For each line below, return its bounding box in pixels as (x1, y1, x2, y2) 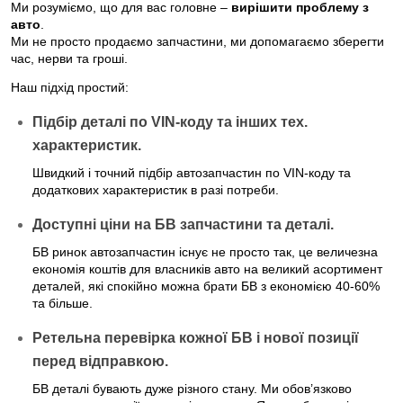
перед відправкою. (32, 353, 168, 369)
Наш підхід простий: (11, 79, 129, 94)
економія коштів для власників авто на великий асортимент (32, 261, 382, 276)
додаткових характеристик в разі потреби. (32, 182, 279, 197)
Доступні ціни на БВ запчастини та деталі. (32, 216, 334, 232)
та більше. (32, 295, 93, 310)
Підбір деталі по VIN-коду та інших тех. (32, 113, 308, 130)
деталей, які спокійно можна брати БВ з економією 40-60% (32, 278, 380, 293)
